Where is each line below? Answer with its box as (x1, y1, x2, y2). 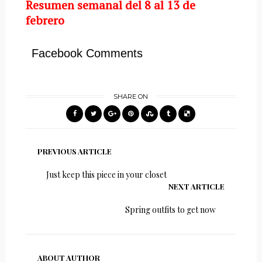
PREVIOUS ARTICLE (37, 146, 112, 156)
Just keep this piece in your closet (46, 169, 167, 180)
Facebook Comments (31, 47, 143, 60)
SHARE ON (113, 92, 149, 101)
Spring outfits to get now (125, 204, 216, 215)
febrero (25, 12, 64, 28)
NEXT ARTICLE (168, 181, 225, 191)
